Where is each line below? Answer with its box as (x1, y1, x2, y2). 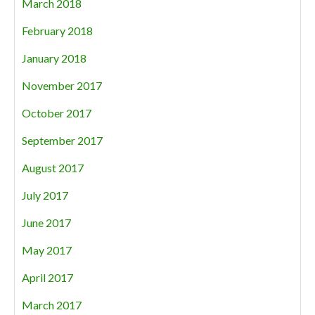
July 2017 (22, 188, 68, 202)
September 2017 (22, 134, 103, 147)
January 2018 (22, 51, 86, 65)
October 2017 (22, 106, 91, 120)
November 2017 (22, 79, 102, 92)
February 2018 (22, 24, 93, 37)
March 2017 (22, 298, 82, 311)
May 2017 (22, 243, 72, 257)
